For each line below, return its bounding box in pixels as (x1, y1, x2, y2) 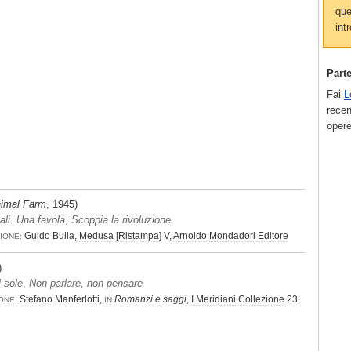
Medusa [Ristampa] (79, 230, 161, 242)
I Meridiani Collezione (191, 294, 284, 306)
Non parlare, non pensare (28, 277, 143, 290)
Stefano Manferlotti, (17, 294, 104, 306)
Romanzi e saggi (114, 294, 186, 306)
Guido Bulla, (22, 230, 79, 242)
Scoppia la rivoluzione (71, 214, 171, 226)
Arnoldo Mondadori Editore (173, 230, 288, 242)
